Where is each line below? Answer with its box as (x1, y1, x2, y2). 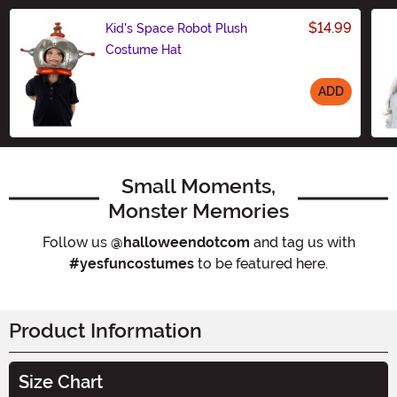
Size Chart (19, 370, 103, 393)
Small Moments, (121, 173, 276, 198)
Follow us (42, 233, 111, 251)
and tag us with (249, 233, 355, 251)
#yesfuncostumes (69, 254, 194, 272)
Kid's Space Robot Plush (105, 20, 247, 35)
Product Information (9, 318, 202, 343)
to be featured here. (194, 254, 328, 272)
